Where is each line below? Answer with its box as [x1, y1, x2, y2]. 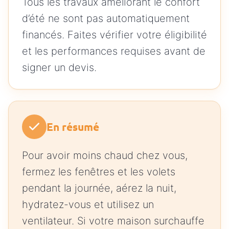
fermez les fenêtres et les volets [22, 165, 175, 178]
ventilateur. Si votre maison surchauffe [22, 214, 204, 227]
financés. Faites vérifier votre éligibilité [22, 28, 207, 41]
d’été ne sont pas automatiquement [22, 12, 190, 25]
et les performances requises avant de [22, 44, 205, 57]
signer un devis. [22, 61, 97, 74]
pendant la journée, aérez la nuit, [22, 181, 176, 194]
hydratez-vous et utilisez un [22, 198, 154, 211]
